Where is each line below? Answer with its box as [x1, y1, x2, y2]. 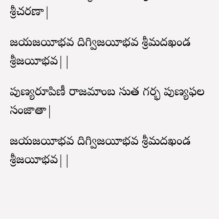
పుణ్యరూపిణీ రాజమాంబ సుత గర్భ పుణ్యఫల [10, 85, 204, 101]
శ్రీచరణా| [10, 4, 50, 21]
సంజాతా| [10, 103, 53, 120]
